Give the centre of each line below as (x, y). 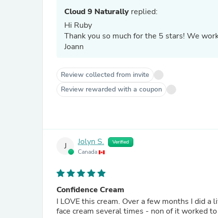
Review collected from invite (105, 75)
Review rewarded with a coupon (111, 89)
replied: (143, 12)
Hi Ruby (79, 25)
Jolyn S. (91, 142)
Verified (121, 142)
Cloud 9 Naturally (97, 12)
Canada (88, 152)
